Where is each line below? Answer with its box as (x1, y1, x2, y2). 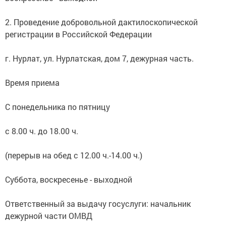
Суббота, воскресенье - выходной (5, 174, 132, 185)
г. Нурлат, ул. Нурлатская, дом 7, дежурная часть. (5, 53, 194, 64)
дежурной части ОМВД (5, 210, 92, 221)
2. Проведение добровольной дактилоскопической (5, 17, 198, 27)
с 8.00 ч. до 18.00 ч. (5, 126, 78, 136)
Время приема (5, 77, 60, 88)
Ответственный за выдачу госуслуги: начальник (5, 198, 191, 209)
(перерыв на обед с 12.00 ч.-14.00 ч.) (5, 150, 142, 160)
